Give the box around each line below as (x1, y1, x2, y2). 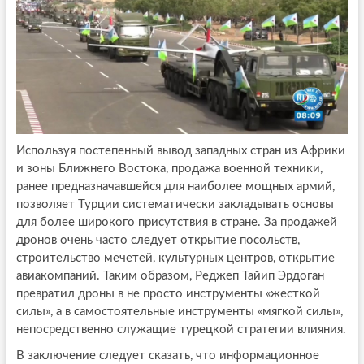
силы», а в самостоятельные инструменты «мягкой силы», (15, 305, 343, 318)
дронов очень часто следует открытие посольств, (15, 234, 300, 247)
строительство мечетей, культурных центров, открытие (15, 252, 335, 265)
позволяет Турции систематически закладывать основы (15, 198, 334, 211)
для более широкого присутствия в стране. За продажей (15, 216, 337, 229)
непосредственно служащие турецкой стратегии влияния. (15, 323, 346, 336)
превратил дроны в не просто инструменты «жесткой (15, 288, 320, 301)
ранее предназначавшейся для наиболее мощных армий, (15, 180, 335, 193)
